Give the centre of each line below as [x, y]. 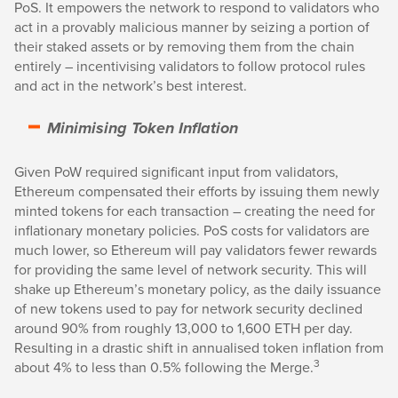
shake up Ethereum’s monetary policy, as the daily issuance [198, 289]
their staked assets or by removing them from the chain [184, 46]
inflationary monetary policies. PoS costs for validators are [192, 230]
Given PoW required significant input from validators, [176, 171]
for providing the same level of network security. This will [191, 269]
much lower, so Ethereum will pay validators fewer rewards [195, 250]
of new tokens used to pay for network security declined [188, 308]
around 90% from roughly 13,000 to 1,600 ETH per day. [183, 328]
